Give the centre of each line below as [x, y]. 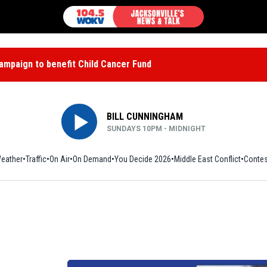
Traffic [36, 159]
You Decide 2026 [142, 159]
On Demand [92, 159]
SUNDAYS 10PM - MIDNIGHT [156, 129]
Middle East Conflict [207, 159]
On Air [59, 159]
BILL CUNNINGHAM [145, 117]
